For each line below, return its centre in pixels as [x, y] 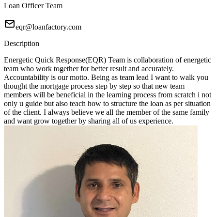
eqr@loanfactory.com [48, 27]
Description [22, 44]
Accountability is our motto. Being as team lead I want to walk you [106, 77]
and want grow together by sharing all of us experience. [89, 121]
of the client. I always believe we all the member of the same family [107, 112]
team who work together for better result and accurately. [89, 69]
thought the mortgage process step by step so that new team [94, 86]
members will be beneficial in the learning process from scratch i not [108, 95]
